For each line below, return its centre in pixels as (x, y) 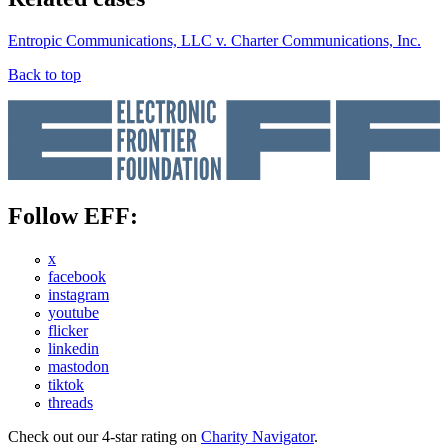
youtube (73, 313)
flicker (68, 331)
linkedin (73, 349)
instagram (78, 295)
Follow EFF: (73, 216)
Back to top (44, 74)
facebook (77, 277)
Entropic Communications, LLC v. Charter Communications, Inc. (214, 40)
